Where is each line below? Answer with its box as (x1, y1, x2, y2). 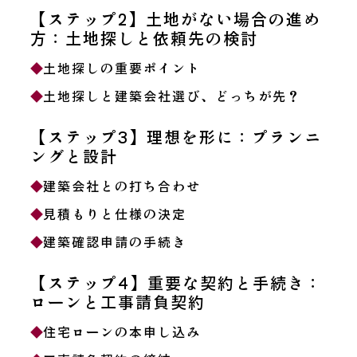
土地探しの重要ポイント (42, 57, 201, 77)
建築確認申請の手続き (42, 231, 186, 251)
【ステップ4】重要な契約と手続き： (29, 270, 323, 294)
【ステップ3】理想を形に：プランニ (29, 124, 322, 148)
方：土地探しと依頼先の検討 (29, 25, 258, 49)
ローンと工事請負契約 (29, 289, 206, 313)
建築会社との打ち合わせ (42, 175, 201, 195)
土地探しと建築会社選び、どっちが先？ (42, 85, 301, 105)
